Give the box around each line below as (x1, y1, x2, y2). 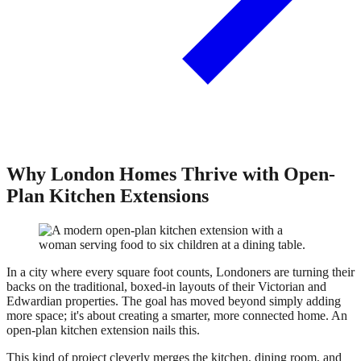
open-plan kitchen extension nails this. (6, 322, 200, 337)
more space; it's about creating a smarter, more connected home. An (6, 308, 347, 322)
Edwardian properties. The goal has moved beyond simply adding (6, 293, 341, 308)
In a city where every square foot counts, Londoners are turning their (6, 264, 355, 279)
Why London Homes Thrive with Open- (6, 163, 335, 185)
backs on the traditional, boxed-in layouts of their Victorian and (6, 279, 326, 293)
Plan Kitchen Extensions (6, 185, 209, 206)
